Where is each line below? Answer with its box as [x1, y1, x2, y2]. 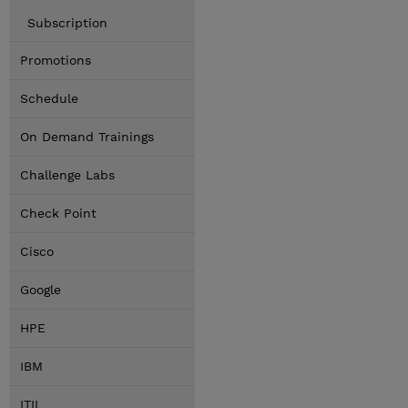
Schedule [20, 91, 78, 106]
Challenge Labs [20, 168, 115, 182]
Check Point [20, 206, 97, 220]
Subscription [27, 15, 107, 30]
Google [20, 282, 61, 297]
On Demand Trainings [20, 129, 154, 144]
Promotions [20, 53, 91, 67]
